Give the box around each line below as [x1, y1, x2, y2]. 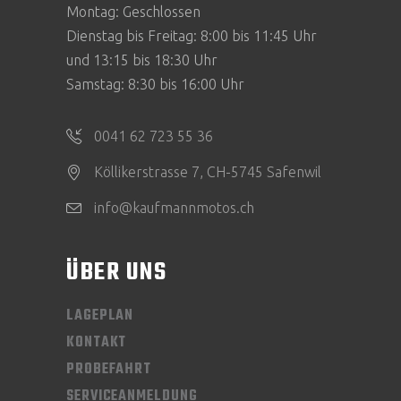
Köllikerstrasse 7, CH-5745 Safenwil [94, 164, 321, 181]
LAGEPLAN [66, 304, 134, 328]
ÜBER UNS [66, 253, 166, 293]
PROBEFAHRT [66, 358, 151, 382]
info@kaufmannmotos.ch [94, 200, 254, 217]
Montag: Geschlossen [66, 3, 200, 20]
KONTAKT [66, 331, 127, 355]
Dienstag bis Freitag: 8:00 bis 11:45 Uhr [66, 27, 317, 44]
